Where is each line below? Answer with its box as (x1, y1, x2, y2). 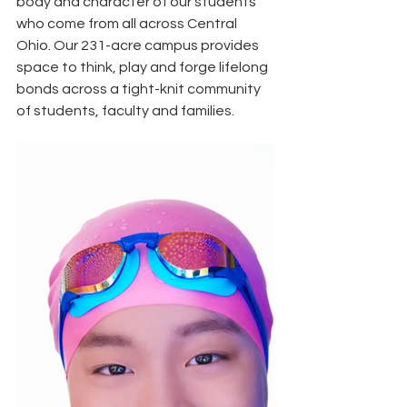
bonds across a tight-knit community (16, 81, 263, 96)
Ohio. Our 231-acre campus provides (16, 37, 262, 53)
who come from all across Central (16, 15, 240, 31)
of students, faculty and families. (16, 103, 237, 118)
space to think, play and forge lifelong (16, 59, 271, 74)
